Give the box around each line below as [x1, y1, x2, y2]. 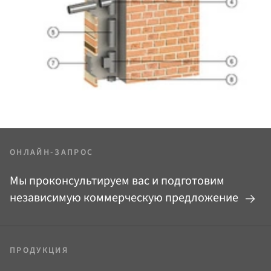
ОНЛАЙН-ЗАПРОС [10, 146, 94, 159]
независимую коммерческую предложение [10, 189, 241, 207]
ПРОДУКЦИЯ [10, 244, 68, 257]
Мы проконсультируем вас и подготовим [10, 172, 224, 190]
